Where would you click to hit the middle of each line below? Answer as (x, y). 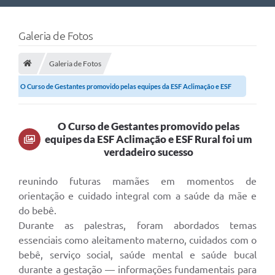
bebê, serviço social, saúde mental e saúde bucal (137, 255)
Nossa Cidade (38, 18)
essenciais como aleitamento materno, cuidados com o (137, 240)
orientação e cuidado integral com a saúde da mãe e (137, 196)
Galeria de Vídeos (44, 139)
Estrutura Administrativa (60, 91)
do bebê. (37, 211)
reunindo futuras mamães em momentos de (137, 181)
